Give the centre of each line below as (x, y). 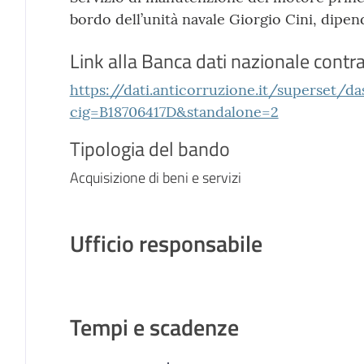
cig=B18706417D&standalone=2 (174, 111)
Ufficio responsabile (166, 243)
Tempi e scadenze (154, 327)
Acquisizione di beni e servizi (155, 177)
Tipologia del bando (149, 148)
